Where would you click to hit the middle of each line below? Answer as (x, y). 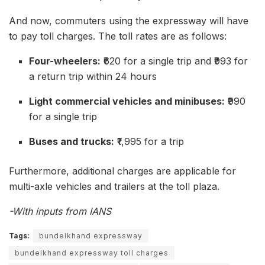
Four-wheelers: (65, 61)
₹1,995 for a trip (149, 141)
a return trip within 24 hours (93, 76)
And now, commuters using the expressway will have (129, 21)
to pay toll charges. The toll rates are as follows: (118, 36)
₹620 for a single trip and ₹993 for (174, 61)
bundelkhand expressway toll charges (92, 253)
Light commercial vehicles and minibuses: (127, 101)
